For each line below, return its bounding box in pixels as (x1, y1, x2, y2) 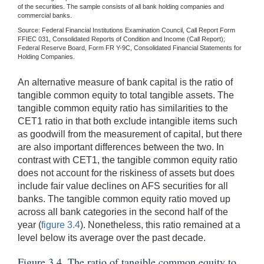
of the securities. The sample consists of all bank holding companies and (18, 3, 224, 11)
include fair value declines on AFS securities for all (18, 181, 228, 192)
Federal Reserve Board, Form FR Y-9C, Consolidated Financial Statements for (18, 44, 242, 52)
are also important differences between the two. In (18, 142, 224, 153)
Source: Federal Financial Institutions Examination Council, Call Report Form (18, 27, 235, 34)
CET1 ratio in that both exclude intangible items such (18, 116, 237, 127)
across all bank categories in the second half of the (18, 207, 228, 217)
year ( (18, 220, 41, 230)
